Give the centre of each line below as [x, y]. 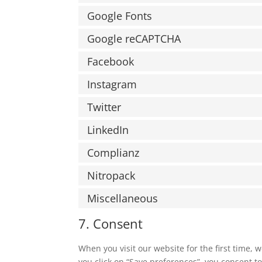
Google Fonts [120, 15]
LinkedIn [108, 130]
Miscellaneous [123, 198]
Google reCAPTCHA [134, 38]
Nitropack [111, 175]
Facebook [111, 61]
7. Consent [111, 223]
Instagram [112, 84]
